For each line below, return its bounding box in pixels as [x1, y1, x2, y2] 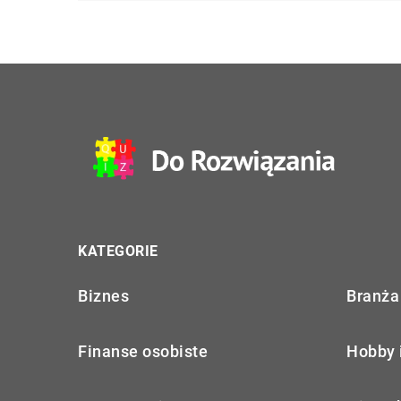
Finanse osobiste [78, 341, 208, 361]
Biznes [78, 286, 129, 305]
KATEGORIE [78, 242, 158, 260]
